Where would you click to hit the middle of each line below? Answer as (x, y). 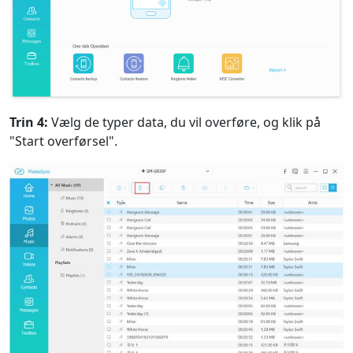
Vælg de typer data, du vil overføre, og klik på (184, 123)
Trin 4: (29, 123)
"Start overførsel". (63, 141)
